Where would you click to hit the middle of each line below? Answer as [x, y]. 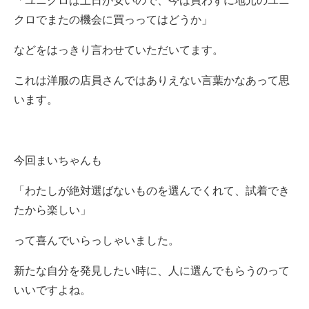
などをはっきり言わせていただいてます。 [119, 50]
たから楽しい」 [52, 210]
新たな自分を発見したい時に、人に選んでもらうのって [152, 270]
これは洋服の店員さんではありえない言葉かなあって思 [152, 80]
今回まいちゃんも [58, 160]
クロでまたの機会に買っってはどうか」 [113, 19]
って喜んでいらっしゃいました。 [97, 240]
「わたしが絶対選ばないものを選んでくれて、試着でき [152, 190]
